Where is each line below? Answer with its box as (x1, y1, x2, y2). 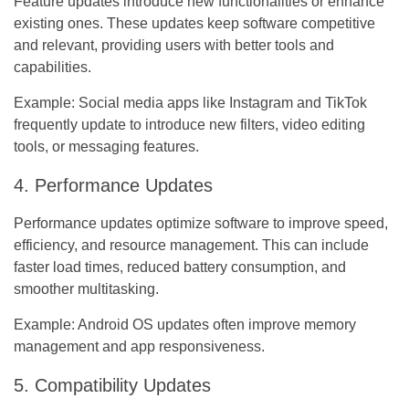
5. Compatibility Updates (14, 374, 211, 395)
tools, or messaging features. (14, 138, 199, 154)
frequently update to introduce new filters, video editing (14, 116, 365, 132)
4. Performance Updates (14, 174, 213, 195)
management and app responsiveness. (14, 338, 265, 354)
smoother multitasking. (14, 280, 159, 297)
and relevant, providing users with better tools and (14, 37, 334, 53)
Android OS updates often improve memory (75, 316, 356, 332)
